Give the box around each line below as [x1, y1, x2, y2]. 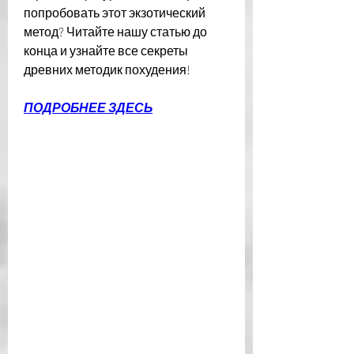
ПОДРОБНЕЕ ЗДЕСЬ [24, 99, 153, 115]
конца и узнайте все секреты [24, 42, 188, 58]
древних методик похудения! [24, 61, 190, 77]
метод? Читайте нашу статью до [24, 23, 207, 39]
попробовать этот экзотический [24, 4, 205, 20]
